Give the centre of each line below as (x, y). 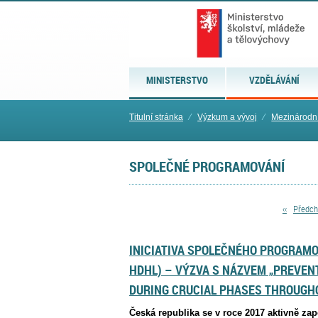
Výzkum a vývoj (227, 117)
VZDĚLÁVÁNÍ (275, 80)
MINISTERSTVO (177, 80)
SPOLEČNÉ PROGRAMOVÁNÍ (207, 166)
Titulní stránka (156, 117)
